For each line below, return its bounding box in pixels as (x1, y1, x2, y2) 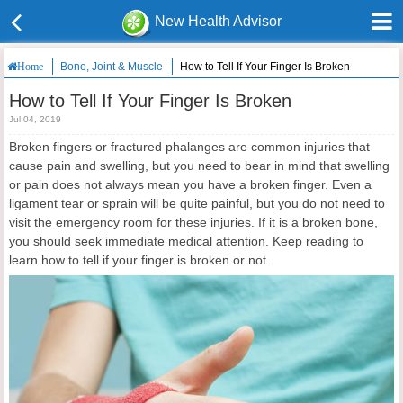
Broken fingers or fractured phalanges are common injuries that (9, 139, 370, 154)
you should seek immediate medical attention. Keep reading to (9, 234, 363, 248)
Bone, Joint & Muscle (60, 60, 163, 73)
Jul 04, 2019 (9, 114, 61, 124)
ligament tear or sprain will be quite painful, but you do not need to (9, 196, 385, 210)
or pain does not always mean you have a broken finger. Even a (9, 177, 372, 192)
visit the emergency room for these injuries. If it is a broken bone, (9, 215, 378, 229)
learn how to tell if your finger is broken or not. (9, 253, 270, 267)
